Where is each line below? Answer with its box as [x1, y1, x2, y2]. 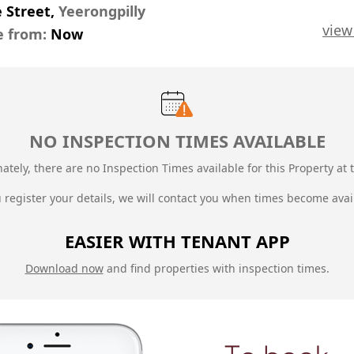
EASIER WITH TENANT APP [64, 229, 290, 254]
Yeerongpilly [58, 2, 145, 21]
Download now [24, 261, 104, 277]
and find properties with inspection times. [103, 261, 330, 277]
